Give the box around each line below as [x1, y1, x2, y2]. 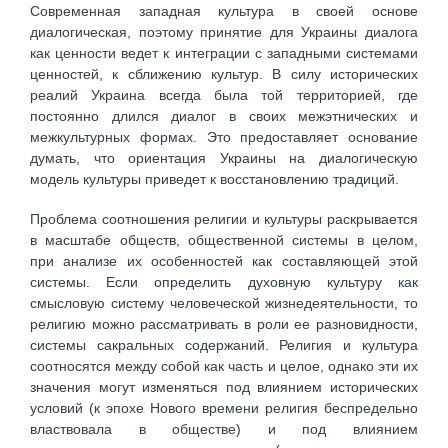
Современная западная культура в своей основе [30, 2, 418, 19]
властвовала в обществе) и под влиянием [30, 421, 418, 438]
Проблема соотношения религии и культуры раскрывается [30, 211, 418, 228]
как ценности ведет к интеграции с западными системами [30, 44, 418, 61]
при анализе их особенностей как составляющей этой [30, 253, 418, 270]
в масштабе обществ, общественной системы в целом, [30, 232, 418, 249]
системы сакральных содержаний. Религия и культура [30, 337, 418, 354]
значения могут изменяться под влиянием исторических [30, 379, 418, 396]
